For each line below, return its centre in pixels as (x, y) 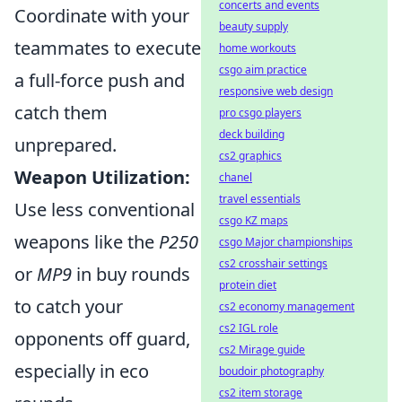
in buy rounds (131, 274)
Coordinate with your (102, 16)
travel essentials (260, 199)
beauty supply (253, 26)
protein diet (248, 285)
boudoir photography (271, 371)
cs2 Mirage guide (262, 350)
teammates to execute (108, 48)
